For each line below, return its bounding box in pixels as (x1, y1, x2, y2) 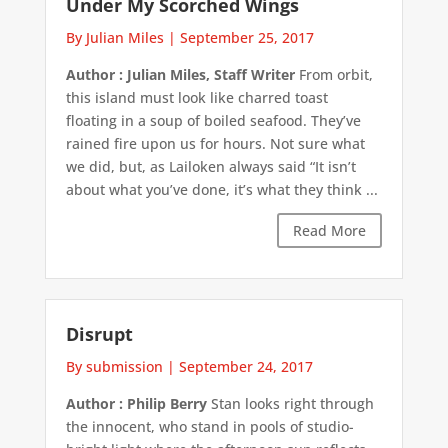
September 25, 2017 (179, 27, 314, 47)
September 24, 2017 (178, 357, 313, 377)
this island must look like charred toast (65, 87, 328, 107)
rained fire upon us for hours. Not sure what (65, 133, 365, 153)
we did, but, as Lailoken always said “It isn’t (65, 156, 356, 176)
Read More (293, 220, 367, 240)
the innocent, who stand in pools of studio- (65, 417, 354, 437)
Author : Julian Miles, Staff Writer (65, 64, 295, 84)
